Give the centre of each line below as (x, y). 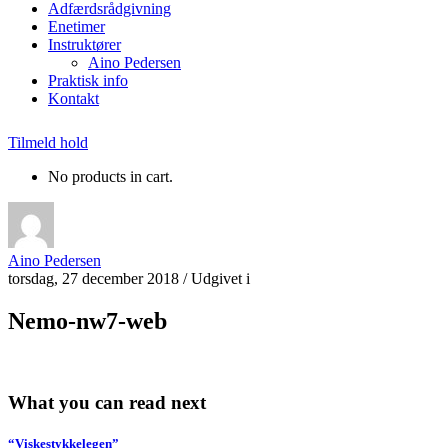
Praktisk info (88, 81)
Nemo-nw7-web (87, 321)
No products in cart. (110, 177)
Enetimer (76, 27)
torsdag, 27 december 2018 (93, 279)
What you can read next (107, 402)
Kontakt (73, 99)
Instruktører (84, 45)
